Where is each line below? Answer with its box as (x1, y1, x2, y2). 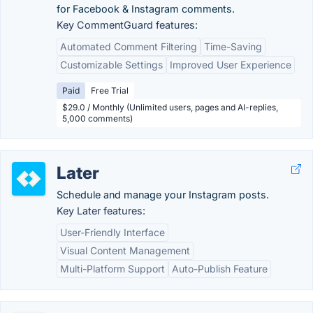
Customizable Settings (60, 59, 163, 71)
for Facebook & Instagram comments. (57, 3, 235, 15)
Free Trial (91, 85, 129, 96)
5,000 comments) (62, 113, 133, 124)
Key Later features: (57, 205, 145, 217)
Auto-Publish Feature (172, 263, 268, 275)
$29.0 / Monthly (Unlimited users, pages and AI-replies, (62, 102, 278, 112)
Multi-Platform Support (60, 263, 165, 275)
